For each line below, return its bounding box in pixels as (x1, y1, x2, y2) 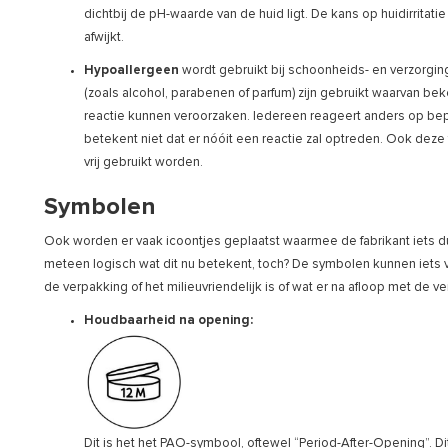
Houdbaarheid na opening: (84, 313, 256, 327)
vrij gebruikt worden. (84, 155, 206, 169)
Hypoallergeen (84, 63, 179, 77)
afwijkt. (84, 30, 124, 44)
